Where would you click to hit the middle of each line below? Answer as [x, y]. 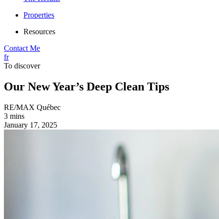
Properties [39, 15]
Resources [39, 32]
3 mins [14, 116]
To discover [22, 66]
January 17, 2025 [31, 125]
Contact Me [22, 48]
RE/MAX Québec [32, 107]
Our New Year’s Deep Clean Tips [87, 86]
